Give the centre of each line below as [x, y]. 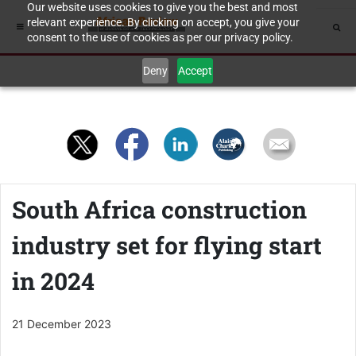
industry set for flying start [167, 245]
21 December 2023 [62, 324]
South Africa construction [159, 209]
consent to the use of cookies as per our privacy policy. [160, 37]
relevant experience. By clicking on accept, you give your [163, 22]
